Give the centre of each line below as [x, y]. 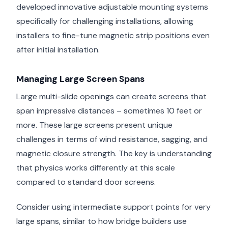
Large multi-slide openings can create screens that [111, 96]
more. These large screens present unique [94, 125]
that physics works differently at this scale [96, 167]
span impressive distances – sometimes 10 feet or [109, 110]
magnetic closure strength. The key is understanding [114, 153]
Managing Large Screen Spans [80, 79]
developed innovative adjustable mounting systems [112, 7]
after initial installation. [58, 50]
